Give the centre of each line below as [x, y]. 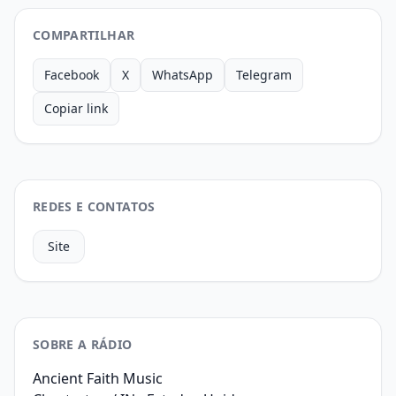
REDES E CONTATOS [94, 206]
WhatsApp [183, 75]
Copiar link [76, 108]
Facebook [72, 75]
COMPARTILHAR [84, 35]
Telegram [264, 75]
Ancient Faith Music [98, 378]
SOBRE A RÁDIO [83, 344]
